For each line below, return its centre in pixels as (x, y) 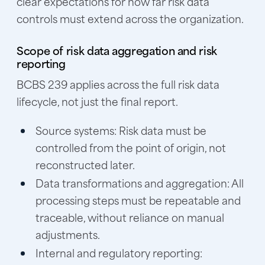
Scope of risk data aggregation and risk (117, 50)
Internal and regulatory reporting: (119, 252)
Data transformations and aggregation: (133, 182)
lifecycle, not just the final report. (97, 101)
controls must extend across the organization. (130, 18)
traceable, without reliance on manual (130, 217)
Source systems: (77, 130)
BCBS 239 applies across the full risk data (118, 84)
